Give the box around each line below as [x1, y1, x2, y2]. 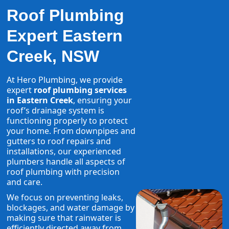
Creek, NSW [7, 47, 100, 66]
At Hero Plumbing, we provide [7, 74, 123, 86]
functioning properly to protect [7, 115, 128, 127]
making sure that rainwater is [7, 212, 122, 224]
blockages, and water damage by [7, 202, 135, 214]
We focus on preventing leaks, [7, 192, 124, 203]
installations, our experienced [7, 146, 122, 157]
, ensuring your [73, 95, 132, 106]
